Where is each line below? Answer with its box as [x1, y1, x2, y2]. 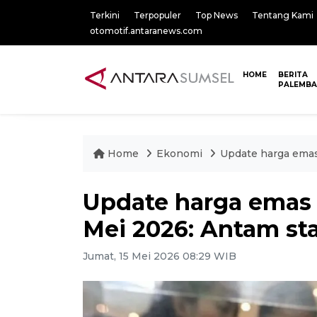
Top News [195, 10, 238, 21]
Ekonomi [156, 147, 205, 160]
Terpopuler [134, 10, 181, 21]
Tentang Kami [252, 10, 313, 21]
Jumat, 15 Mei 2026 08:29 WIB [83, 250, 236, 263]
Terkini [90, 10, 120, 21]
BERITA [278, 70, 309, 79]
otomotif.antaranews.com [90, 25, 202, 36]
